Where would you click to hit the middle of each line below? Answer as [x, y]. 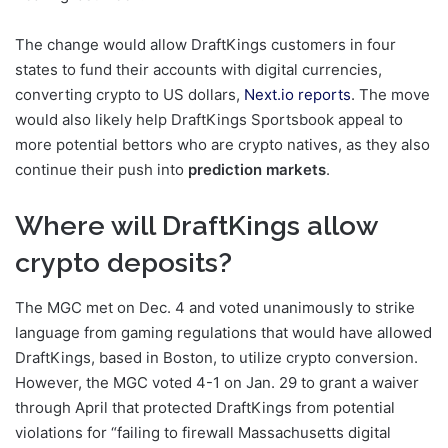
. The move [390, 95]
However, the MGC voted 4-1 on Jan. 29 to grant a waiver [217, 382]
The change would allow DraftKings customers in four [205, 45]
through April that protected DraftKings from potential [205, 407]
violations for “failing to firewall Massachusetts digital [203, 432]
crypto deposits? [123, 263]
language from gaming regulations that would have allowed [223, 332]
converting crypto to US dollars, [129, 95]
